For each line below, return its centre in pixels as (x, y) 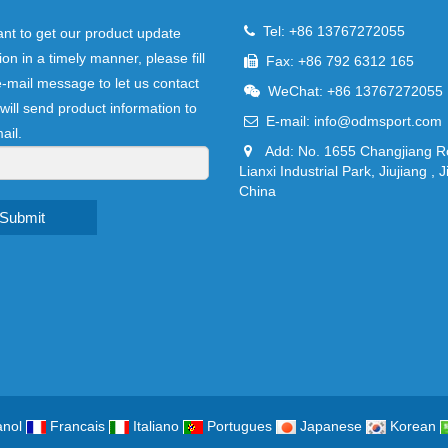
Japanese (330, 425)
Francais (77, 425)
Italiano (155, 425)
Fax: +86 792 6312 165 (336, 60)
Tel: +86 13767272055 (330, 30)
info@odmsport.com (378, 120)
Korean (412, 425)
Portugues (239, 425)
